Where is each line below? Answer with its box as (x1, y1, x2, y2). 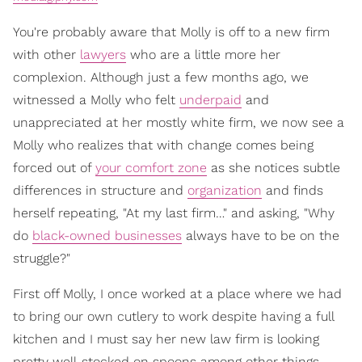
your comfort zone (95, 160, 207, 175)
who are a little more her (126, 47, 280, 62)
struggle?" (13, 250, 70, 266)
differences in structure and (13, 183, 187, 198)
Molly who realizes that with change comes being (13, 137, 314, 153)
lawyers (80, 47, 126, 62)
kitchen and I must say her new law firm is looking (13, 331, 319, 347)
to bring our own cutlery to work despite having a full (13, 309, 334, 324)
